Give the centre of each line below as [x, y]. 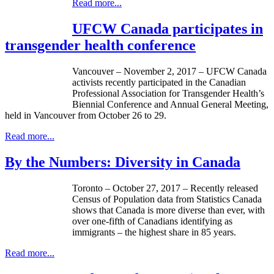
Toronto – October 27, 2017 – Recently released [165, 188]
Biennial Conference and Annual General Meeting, [170, 104]
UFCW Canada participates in [168, 29]
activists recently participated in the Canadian [159, 82]
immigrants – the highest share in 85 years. [154, 232]
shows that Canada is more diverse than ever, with [168, 210]
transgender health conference [100, 46]
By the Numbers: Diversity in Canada [123, 162]
